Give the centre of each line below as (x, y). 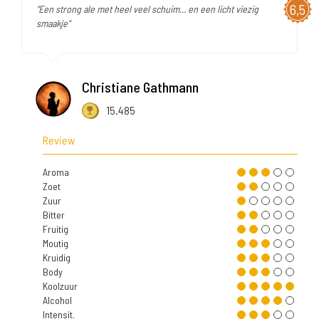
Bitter (54, 215)
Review (59, 140)
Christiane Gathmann (140, 87)
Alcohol (57, 300)
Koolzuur (60, 286)
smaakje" (53, 23)
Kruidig (57, 258)
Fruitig (56, 229)
